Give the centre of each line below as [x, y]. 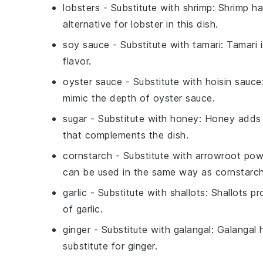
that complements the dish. [126, 135]
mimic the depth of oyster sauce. [139, 98]
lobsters [81, 8]
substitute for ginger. [110, 246]
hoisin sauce [233, 82]
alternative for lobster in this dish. [141, 24]
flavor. [77, 61]
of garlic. [83, 209]
